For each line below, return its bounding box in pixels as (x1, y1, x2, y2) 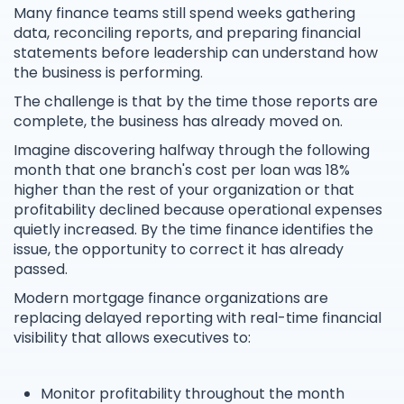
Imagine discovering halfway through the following (14, 140, 370, 161)
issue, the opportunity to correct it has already (14, 239, 344, 261)
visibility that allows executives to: (14, 327, 251, 349)
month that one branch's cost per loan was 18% (14, 160, 350, 181)
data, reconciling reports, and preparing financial (14, 23, 361, 44)
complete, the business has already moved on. (14, 111, 343, 133)
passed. (14, 259, 68, 280)
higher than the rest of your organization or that (14, 179, 354, 201)
